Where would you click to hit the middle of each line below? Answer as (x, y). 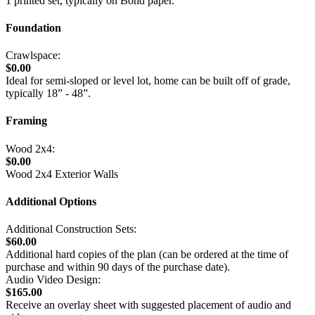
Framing (26, 121)
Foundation (33, 27)
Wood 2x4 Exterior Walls (62, 174)
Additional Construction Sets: (71, 229)
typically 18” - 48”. (48, 94)
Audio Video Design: (53, 280)
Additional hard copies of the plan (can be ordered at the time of (147, 255)
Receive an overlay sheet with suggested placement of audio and (148, 305)
